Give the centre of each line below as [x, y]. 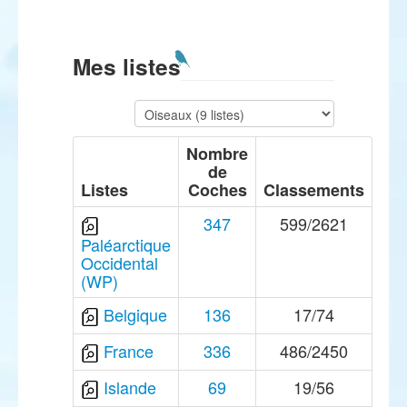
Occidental [119, 263]
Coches [217, 190]
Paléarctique [126, 245]
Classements [314, 190]
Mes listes [127, 66]
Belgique [135, 314]
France [129, 351]
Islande [130, 387]
